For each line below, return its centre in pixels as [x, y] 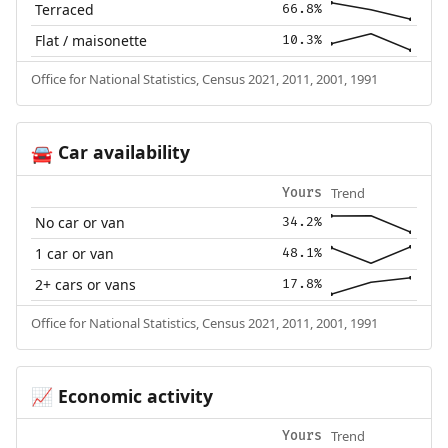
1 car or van [75, 253]
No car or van [80, 222]
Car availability [121, 151]
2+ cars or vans [86, 284]
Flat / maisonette [91, 40]
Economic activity [132, 395]
